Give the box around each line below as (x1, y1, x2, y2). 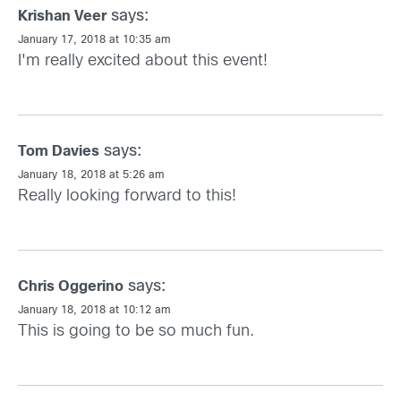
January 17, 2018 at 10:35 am (18, 34, 171, 46)
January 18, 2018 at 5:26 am (18, 169, 165, 181)
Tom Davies (18, 144, 99, 158)
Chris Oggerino (18, 279, 124, 294)
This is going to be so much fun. (18, 323, 254, 339)
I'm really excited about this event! (18, 53, 268, 69)
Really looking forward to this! (18, 188, 236, 204)
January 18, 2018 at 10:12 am (18, 304, 171, 316)
